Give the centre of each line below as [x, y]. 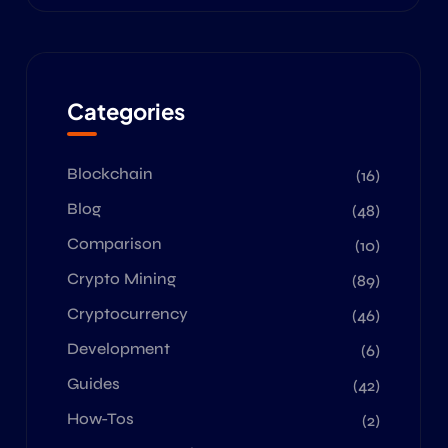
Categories [126, 111]
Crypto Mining [121, 278]
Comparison [114, 243]
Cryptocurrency [127, 313]
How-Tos [100, 418]
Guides [93, 383]
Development [118, 348]
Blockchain [110, 173]
